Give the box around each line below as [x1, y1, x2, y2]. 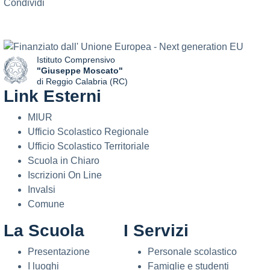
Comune [28, 198, 64, 209]
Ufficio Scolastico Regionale [28, 126, 149, 137]
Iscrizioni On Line [28, 169, 102, 180]
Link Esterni [4, 86, 101, 105]
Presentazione [28, 246, 90, 257]
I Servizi [124, 221, 189, 240]
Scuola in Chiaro [28, 155, 99, 166]
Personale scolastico [148, 246, 237, 257]
